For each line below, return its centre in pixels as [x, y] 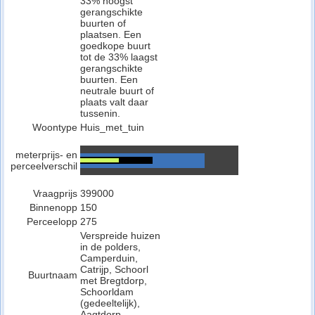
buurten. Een [109, 79]
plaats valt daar [114, 102]
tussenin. [100, 113]
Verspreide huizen [120, 236]
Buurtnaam [53, 275]
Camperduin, [109, 258]
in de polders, [110, 247]
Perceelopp [52, 221]
